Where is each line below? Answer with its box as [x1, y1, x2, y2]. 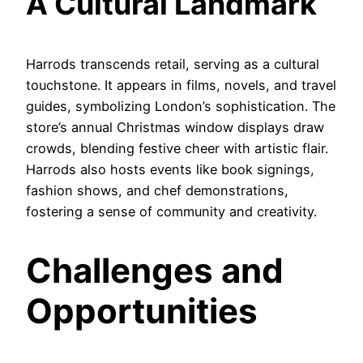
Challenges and [26, 249, 284, 291]
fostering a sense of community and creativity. [26, 203, 317, 220]
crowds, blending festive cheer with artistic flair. [26, 139, 328, 156]
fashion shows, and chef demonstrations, [26, 181, 288, 199]
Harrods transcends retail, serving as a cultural [26, 55, 319, 72]
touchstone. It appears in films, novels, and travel [26, 76, 336, 93]
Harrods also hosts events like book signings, [26, 160, 314, 177]
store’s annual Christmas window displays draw [26, 118, 324, 135]
